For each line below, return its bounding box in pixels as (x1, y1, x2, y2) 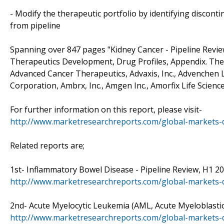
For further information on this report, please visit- (10, 103, 202, 115)
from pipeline (10, 19, 60, 31)
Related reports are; (10, 139, 84, 151)
